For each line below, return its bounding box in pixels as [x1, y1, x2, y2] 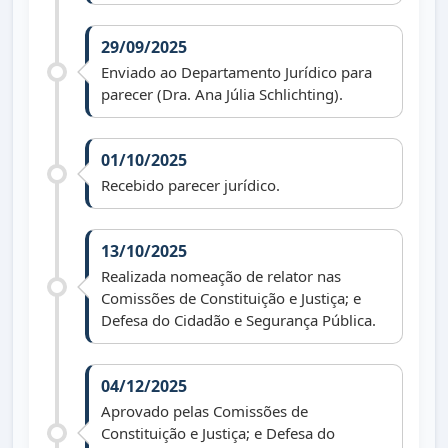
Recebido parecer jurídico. [101, 175, 280, 196]
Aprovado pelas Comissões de [101, 401, 308, 422]
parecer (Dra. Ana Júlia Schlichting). [101, 84, 343, 105]
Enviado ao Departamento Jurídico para [101, 62, 372, 83]
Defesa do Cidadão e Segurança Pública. [101, 310, 376, 331]
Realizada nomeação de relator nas [101, 266, 341, 287]
